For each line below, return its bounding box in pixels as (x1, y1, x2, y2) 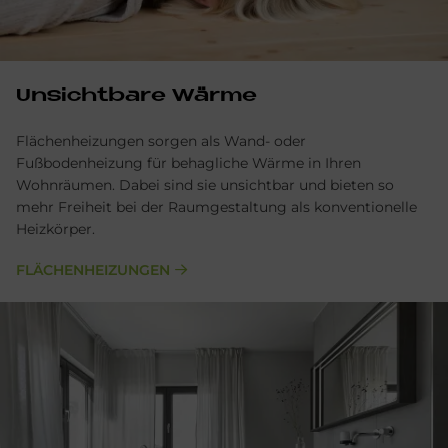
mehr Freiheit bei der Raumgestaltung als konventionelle (16, 198, 417, 217)
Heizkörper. (16, 220, 99, 239)
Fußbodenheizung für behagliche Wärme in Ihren (16, 154, 361, 173)
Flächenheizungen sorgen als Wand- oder (16, 132, 306, 151)
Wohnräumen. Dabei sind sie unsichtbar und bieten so (16, 176, 394, 195)
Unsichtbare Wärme (16, 87, 257, 107)
